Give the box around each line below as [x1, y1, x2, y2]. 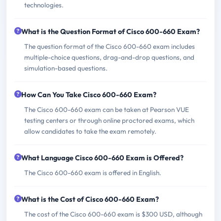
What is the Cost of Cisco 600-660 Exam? [21, 194, 159, 204]
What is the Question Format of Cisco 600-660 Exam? [21, 27, 200, 36]
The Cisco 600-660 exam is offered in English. [24, 168, 161, 177]
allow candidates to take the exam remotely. [24, 126, 156, 136]
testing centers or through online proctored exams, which [24, 115, 194, 125]
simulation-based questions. [24, 63, 108, 73]
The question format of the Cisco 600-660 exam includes [24, 41, 195, 51]
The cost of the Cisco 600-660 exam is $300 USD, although [24, 209, 202, 219]
